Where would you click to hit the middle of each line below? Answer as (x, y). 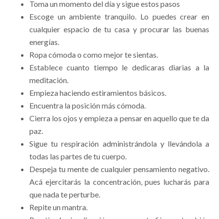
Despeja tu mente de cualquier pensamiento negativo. (119, 169)
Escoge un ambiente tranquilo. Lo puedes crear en (119, 17)
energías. (44, 42)
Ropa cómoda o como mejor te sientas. (94, 55)
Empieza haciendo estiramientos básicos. (98, 93)
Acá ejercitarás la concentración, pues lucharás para (119, 182)
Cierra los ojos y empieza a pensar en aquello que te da (119, 118)
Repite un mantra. (58, 207)
